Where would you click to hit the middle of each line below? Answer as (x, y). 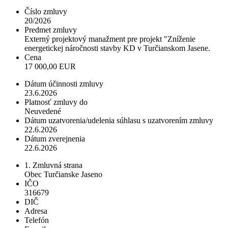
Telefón (37, 220)
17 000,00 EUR (50, 66)
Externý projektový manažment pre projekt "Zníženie (110, 39)
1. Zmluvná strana (53, 165)
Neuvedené (43, 111)
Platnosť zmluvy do (56, 102)
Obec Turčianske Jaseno (63, 174)
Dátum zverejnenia (55, 138)
